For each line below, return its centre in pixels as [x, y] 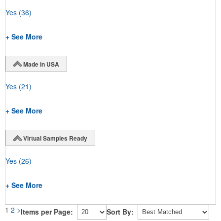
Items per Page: [47, 212]
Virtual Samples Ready [55, 138]
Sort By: [120, 212]
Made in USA [41, 64]
